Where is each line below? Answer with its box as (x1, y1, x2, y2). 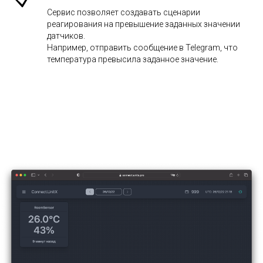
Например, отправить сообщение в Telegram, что (47, 43, 238, 52)
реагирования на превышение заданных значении (47, 19, 240, 29)
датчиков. (47, 31, 85, 41)
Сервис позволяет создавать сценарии (47, 8, 200, 17)
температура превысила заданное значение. (47, 55, 218, 64)
